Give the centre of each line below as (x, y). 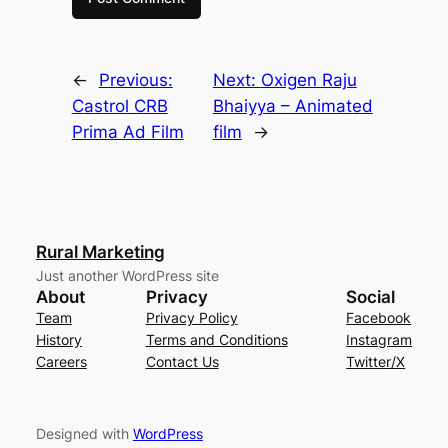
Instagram (379, 340)
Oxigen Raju (308, 80)
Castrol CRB (119, 106)
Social (371, 297)
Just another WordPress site (127, 276)
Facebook (379, 318)
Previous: (135, 80)
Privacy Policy (191, 318)
